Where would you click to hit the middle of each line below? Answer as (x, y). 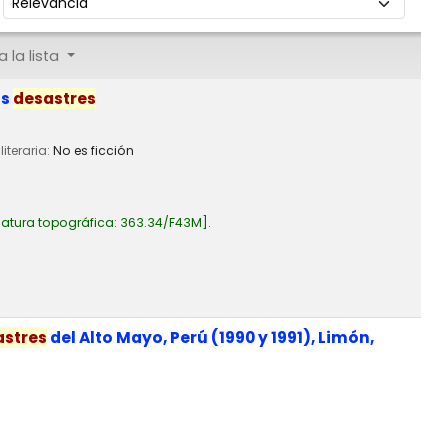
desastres (54, 98)
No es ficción (93, 151)
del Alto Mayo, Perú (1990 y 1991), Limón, (210, 337)
